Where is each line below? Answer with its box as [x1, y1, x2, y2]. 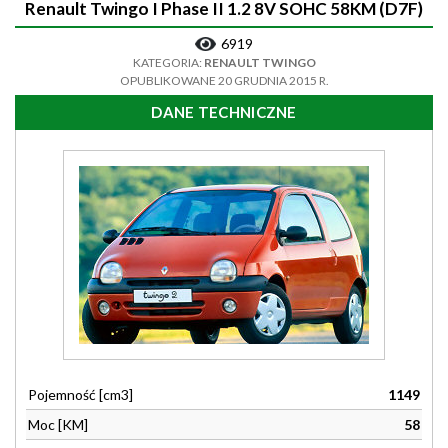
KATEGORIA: [132, 55, 204, 70]
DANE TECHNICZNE [151, 103, 297, 121]
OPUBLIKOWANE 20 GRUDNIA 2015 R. [119, 73, 329, 88]
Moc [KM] [28, 416, 88, 433]
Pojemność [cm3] [28, 386, 133, 403]
